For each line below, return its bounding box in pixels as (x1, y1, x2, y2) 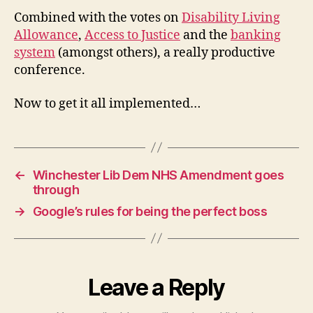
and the (180, 27, 231, 43)
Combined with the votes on (14, 10, 182, 26)
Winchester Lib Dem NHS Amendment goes (32, 167, 284, 182)
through (32, 182, 80, 197)
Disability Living (182, 10, 280, 26)
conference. (14, 62, 85, 78)
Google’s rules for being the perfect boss (32, 203, 268, 219)
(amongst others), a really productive (55, 45, 275, 61)
